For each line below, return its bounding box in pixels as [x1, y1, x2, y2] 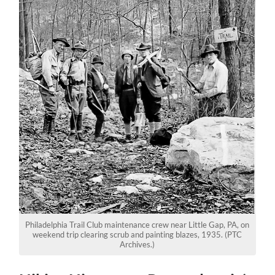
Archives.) [120, 239, 155, 249]
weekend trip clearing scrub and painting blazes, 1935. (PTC [33, 229, 242, 239]
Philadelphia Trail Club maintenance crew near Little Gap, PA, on [25, 219, 250, 230]
